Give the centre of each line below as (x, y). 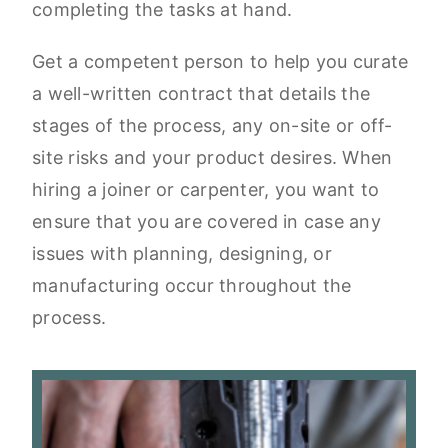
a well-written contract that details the (201, 94)
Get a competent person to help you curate (220, 62)
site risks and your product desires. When (212, 158)
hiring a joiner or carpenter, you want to (206, 190)
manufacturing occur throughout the (192, 286)
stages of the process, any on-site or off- (212, 126)
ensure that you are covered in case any (206, 222)
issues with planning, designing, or (182, 254)
